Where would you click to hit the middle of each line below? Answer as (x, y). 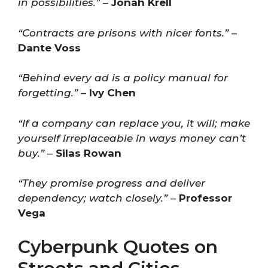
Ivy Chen (112, 93)
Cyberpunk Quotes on (118, 246)
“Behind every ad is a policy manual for (123, 78)
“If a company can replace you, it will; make (134, 123)
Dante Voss (49, 48)
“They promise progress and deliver (112, 183)
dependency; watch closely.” (93, 198)
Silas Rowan (89, 153)
